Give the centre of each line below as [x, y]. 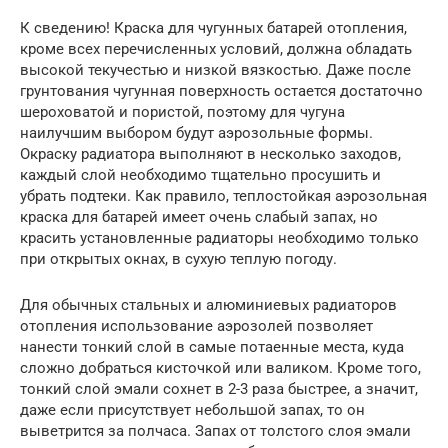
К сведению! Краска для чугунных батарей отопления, [213, 28]
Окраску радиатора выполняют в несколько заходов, [210, 154]
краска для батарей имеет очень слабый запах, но [199, 217]
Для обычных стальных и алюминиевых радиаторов [208, 305]
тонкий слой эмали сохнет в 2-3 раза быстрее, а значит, [219, 389]
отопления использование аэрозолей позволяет [196, 326]
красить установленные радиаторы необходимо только [219, 238]
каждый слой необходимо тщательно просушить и [200, 175]
